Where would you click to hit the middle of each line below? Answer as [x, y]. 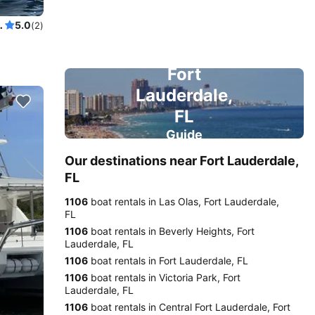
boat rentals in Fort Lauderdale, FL [168, 261]
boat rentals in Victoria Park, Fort [164, 277]
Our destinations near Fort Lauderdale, [181, 161]
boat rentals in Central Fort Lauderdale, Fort [189, 307]
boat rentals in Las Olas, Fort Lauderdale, [184, 201]
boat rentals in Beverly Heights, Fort [171, 231]
